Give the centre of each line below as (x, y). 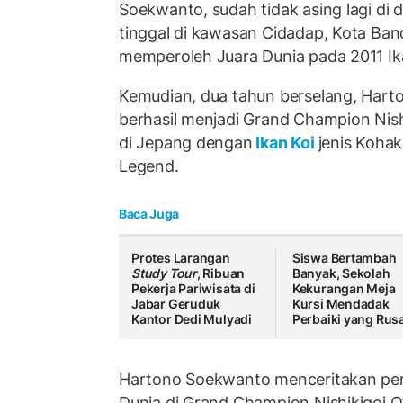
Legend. (149, 166)
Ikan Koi (285, 142)
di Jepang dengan (186, 142)
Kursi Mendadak (340, 304)
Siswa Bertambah (344, 258)
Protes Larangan (181, 258)
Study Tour (164, 273)
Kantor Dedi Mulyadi (192, 319)
